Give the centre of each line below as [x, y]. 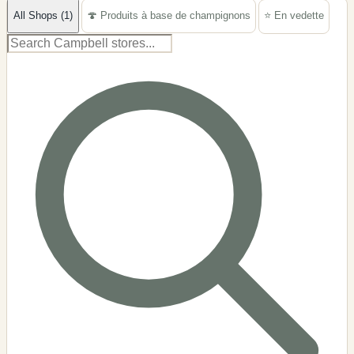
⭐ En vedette [294, 16]
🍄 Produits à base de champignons [169, 16]
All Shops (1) [43, 16]
